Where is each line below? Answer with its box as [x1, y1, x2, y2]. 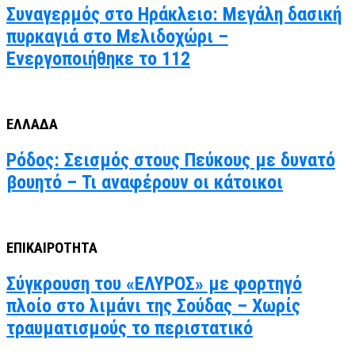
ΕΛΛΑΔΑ [6, 116, 58, 134]
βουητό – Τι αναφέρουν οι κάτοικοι [6, 171, 283, 193]
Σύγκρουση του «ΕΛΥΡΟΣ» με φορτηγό [6, 272, 302, 295]
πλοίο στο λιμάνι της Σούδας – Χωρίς [6, 294, 300, 317]
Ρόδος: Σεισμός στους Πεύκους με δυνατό [6, 149, 335, 171]
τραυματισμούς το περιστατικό [6, 316, 253, 339]
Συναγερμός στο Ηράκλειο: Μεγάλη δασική [6, 3, 342, 26]
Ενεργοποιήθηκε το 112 [6, 48, 190, 71]
